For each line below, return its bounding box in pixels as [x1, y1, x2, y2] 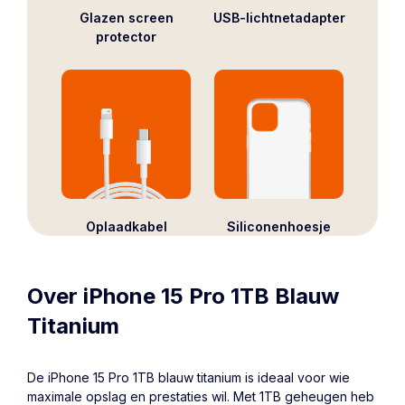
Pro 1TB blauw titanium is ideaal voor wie [105, 369, 350, 385]
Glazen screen [79, 10, 174, 26]
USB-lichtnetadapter [212, 10, 345, 26]
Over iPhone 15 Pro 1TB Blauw [27, 282, 339, 309]
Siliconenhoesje [227, 219, 331, 235]
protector [96, 29, 156, 45]
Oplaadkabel [85, 219, 167, 235]
